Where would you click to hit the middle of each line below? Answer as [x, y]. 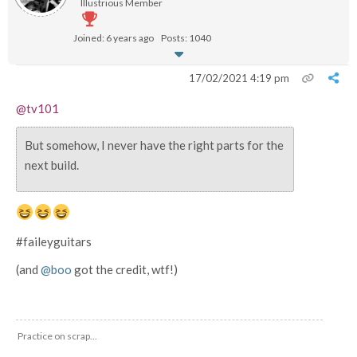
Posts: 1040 [186, 38]
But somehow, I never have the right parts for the [154, 145]
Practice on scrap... [57, 336]
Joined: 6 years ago [114, 38]
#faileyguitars [54, 241]
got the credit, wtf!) [125, 269]
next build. [52, 165]
